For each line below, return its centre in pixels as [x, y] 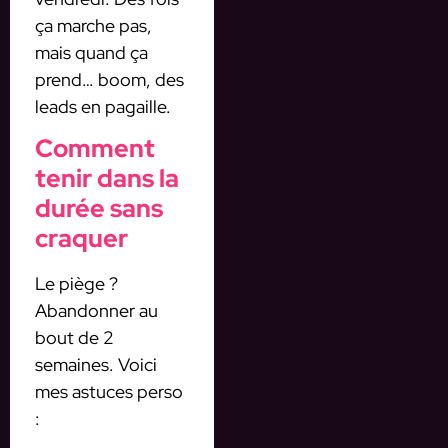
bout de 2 [74, 338]
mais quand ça [91, 52]
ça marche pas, [93, 25]
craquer [81, 239]
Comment [95, 149]
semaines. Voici [96, 365]
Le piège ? [76, 284]
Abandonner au [96, 311]
